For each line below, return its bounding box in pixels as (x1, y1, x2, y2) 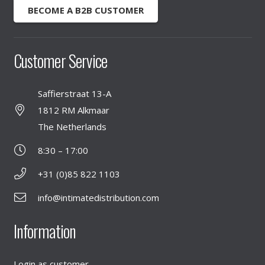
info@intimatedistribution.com (37, 192, 159, 204)
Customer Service (13, 48, 108, 73)
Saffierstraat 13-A (37, 88, 111, 100)
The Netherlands (37, 121, 106, 133)
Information (13, 218, 76, 243)
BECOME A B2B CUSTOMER (27, 4, 144, 17)
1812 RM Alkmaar (37, 104, 109, 117)
